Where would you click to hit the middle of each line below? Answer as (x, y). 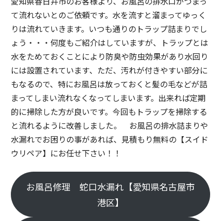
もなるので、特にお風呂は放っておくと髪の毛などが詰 (109, 84)
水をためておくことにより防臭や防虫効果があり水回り (110, 56)
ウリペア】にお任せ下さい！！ (66, 153)
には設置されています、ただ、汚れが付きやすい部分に (110, 70)
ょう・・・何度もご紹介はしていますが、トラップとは (110, 42)
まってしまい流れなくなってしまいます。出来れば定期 (109, 98)
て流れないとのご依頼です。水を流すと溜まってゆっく (109, 15)
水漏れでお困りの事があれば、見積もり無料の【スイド (110, 139)
